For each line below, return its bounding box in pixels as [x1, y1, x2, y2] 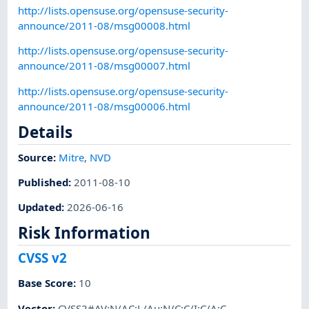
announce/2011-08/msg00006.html [18, 99, 191, 113]
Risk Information [18, 222, 151, 244]
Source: [18, 150, 59, 164]
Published [18, 175, 69, 189]
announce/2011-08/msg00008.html [18, 19, 191, 33]
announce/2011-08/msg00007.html [18, 59, 191, 73]
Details [18, 121, 73, 143]
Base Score [18, 276, 74, 290]
